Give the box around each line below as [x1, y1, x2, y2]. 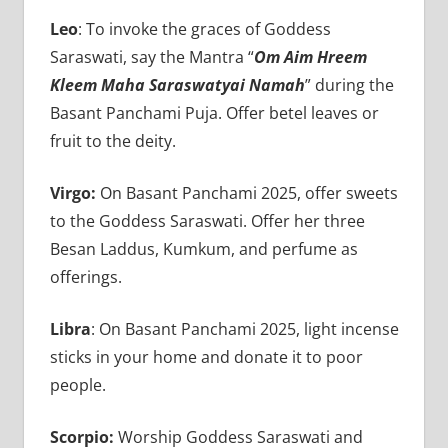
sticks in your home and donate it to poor [49, 345, 363, 368]
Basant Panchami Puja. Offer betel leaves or [49, 101, 379, 124]
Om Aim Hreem [253, 45, 367, 68]
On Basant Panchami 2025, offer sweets [95, 181, 398, 204]
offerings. [49, 265, 122, 288]
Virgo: [49, 181, 96, 204]
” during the [304, 73, 394, 96]
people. [49, 373, 110, 396]
